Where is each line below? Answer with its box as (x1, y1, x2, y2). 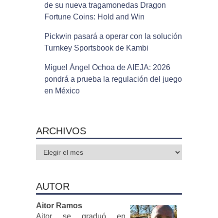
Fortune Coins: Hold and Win (44, 13, 145, 21)
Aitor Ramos (36, 201, 82, 210)
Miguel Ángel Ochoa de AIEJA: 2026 (44, 63, 170, 72)
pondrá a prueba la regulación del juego (44, 75, 182, 84)
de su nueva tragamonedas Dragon (44, 1, 166, 10)
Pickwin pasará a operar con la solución (44, 32, 182, 41)
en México (44, 87, 80, 95)
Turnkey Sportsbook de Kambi (44, 44, 148, 53)
